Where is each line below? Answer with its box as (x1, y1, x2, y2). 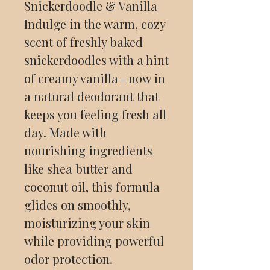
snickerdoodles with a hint (24, 52, 169, 68)
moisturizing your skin (24, 215, 150, 231)
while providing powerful (24, 233, 164, 249)
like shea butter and (24, 160, 133, 177)
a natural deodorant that (24, 88, 159, 104)
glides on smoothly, (24, 196, 131, 213)
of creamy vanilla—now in (24, 70, 165, 86)
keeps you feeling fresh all (24, 106, 166, 122)
